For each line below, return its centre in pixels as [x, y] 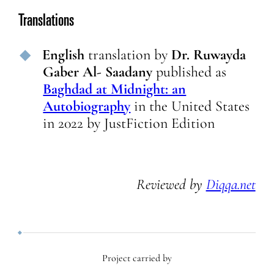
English [64, 55]
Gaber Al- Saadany [98, 72]
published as [191, 72]
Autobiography [87, 106]
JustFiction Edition [160, 124]
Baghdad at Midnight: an [115, 89]
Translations [46, 22]
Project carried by [137, 258]
